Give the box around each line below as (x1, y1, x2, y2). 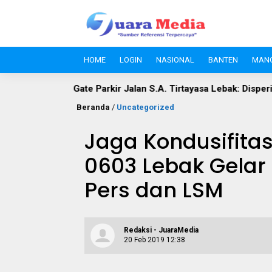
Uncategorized (117, 103, 174, 112)
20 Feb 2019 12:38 (124, 236, 185, 244)
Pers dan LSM (84, 175, 223, 205)
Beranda (76, 103, 110, 112)
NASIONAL (156, 55, 194, 64)
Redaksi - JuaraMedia (124, 226, 199, 234)
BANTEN (208, 55, 238, 64)
